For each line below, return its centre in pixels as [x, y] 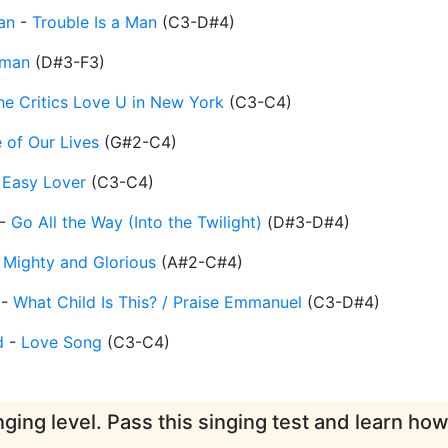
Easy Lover [44, 182]
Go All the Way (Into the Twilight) [136, 222]
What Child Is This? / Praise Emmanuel [157, 302]
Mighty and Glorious [79, 262]
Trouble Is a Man [94, 22]
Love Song [61, 342]
